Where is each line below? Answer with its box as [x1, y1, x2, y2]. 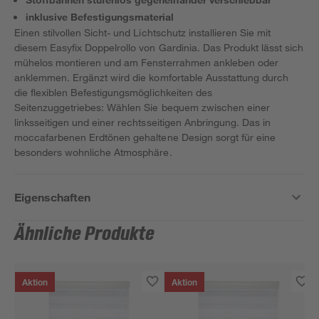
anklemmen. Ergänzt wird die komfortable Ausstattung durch [14, 71, 288, 83]
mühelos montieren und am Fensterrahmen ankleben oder [14, 56, 278, 68]
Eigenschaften [14, 190, 91, 204]
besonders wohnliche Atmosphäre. [14, 146, 172, 158]
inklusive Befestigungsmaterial [26, 11, 174, 23]
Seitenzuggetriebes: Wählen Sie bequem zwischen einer [14, 101, 270, 113]
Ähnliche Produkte [14, 224, 155, 245]
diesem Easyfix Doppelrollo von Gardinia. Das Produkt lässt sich [14, 41, 304, 53]
